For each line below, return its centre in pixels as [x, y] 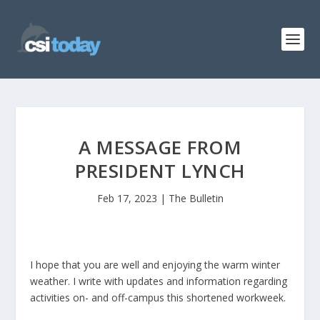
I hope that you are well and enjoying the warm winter [155, 265]
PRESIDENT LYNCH [160, 171]
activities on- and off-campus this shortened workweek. [158, 297]
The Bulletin [196, 198]
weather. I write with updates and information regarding [159, 281]
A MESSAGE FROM [160, 147]
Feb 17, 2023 [127, 198]
